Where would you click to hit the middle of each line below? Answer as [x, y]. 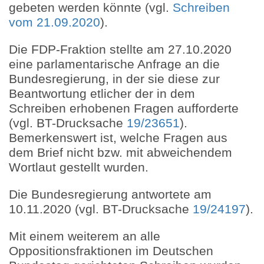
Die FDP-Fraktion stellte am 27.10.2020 [120, 49]
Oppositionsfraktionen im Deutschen [111, 251]
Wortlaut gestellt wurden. [79, 167]
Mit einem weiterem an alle [85, 236]
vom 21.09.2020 [55, 22]
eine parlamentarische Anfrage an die [114, 64]
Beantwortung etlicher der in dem [102, 94]
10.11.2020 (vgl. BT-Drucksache [101, 209]
